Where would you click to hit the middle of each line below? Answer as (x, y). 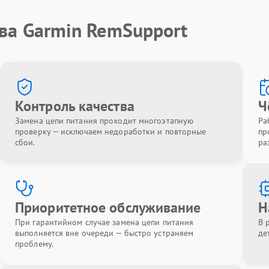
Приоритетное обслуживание (108, 207)
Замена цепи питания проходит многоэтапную (104, 121)
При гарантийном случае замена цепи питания (104, 222)
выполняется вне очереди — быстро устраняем (104, 233)
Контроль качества (75, 106)
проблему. (34, 244)
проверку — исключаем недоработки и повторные (111, 131)
